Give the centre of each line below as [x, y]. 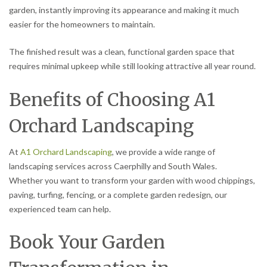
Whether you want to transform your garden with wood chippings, [132, 180]
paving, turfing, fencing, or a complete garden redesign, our [118, 194]
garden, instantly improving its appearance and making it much [124, 10]
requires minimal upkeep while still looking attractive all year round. [132, 66]
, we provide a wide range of [164, 151]
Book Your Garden [87, 242]
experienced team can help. [60, 209]
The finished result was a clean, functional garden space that [122, 51]
